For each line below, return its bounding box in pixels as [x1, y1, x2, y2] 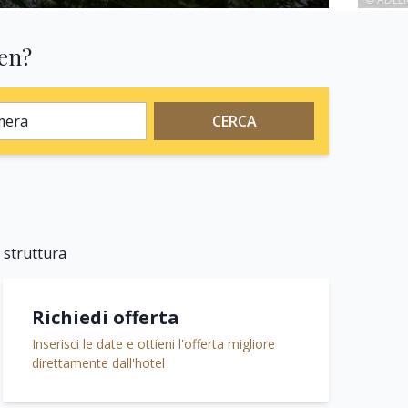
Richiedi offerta [32, 304, 179, 330]
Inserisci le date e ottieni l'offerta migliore [32, 334, 275, 352]
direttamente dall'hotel [32, 353, 165, 372]
